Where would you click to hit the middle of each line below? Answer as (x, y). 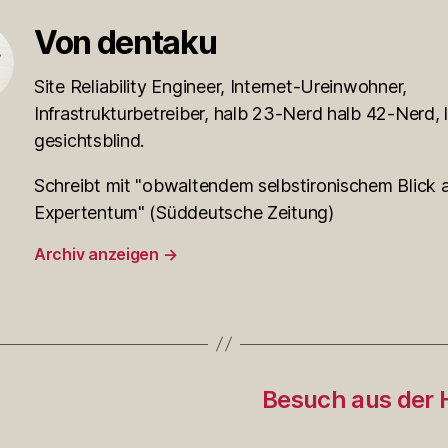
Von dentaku (125, 42)
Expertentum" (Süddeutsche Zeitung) (184, 212)
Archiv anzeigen (98, 253)
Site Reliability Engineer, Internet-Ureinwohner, (221, 86)
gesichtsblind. (89, 140)
